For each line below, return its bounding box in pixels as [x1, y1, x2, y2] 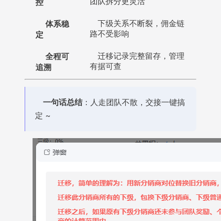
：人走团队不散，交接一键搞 [82, 97, 185, 107]
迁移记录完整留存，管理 [98, 52, 184, 60]
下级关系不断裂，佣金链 [98, 19, 184, 28]
